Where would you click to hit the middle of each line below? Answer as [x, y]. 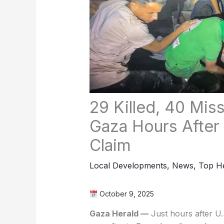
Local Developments [128, 166]
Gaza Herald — [119, 214]
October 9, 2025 [125, 194]
